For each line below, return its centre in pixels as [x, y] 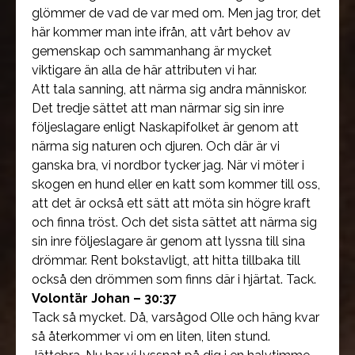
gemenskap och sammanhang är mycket [152, 51]
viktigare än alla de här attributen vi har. [144, 70]
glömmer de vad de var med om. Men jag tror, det [176, 13]
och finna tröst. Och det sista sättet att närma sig [174, 222]
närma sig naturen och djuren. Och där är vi [156, 146]
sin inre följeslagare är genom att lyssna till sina [168, 241]
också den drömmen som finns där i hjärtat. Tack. [174, 279]
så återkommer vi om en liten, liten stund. [151, 336]
